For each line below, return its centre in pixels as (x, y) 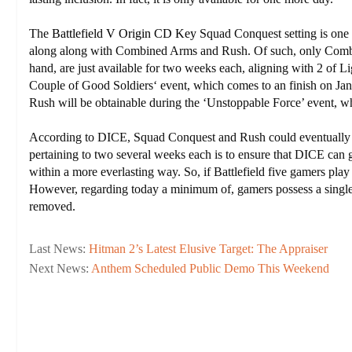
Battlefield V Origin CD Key (124, 33)
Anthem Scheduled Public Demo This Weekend (210, 268)
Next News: (60, 268)
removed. (52, 206)
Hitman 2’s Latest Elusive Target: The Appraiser (208, 249)
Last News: (59, 249)
